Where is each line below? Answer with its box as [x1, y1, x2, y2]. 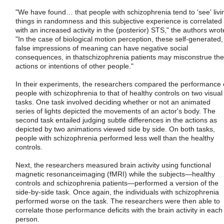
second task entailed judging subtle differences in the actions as [15, 115, 217, 124]
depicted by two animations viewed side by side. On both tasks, [15, 124, 215, 133]
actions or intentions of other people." [15, 61, 133, 70]
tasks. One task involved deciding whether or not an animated [15, 97, 210, 106]
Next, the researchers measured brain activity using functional [15, 160, 211, 169]
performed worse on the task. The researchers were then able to [15, 196, 220, 205]
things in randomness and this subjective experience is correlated [15, 16, 222, 25]
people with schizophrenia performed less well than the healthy [15, 133, 214, 142]
